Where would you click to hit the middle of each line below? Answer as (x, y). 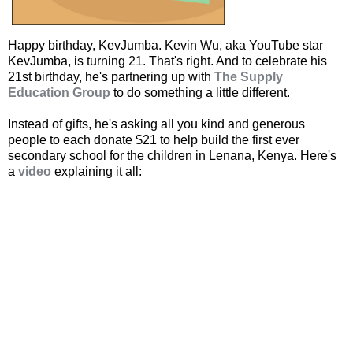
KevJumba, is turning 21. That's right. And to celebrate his (167, 61)
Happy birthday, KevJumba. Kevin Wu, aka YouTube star (165, 45)
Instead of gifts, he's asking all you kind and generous (156, 124)
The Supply (249, 76)
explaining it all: (97, 171)
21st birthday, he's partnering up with (111, 76)
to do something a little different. (200, 92)
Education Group (59, 92)
